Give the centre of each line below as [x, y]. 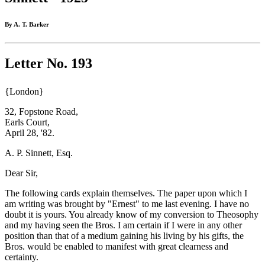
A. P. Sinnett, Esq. [39, 153]
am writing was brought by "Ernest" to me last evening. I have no [127, 204]
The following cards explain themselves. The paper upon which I [126, 193]
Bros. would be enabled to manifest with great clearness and [117, 247]
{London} [24, 92]
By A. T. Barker [27, 25]
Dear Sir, [21, 173]
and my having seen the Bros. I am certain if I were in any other [123, 225]
